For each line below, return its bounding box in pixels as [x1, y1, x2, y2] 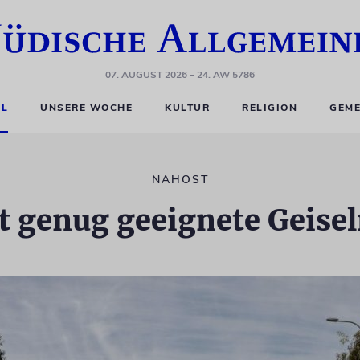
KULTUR [165, 101, 211, 114]
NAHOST [151, 172, 209, 187]
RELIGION [242, 101, 298, 114]
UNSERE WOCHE [40, 101, 133, 114]
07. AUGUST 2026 [105, 68, 187, 81]
